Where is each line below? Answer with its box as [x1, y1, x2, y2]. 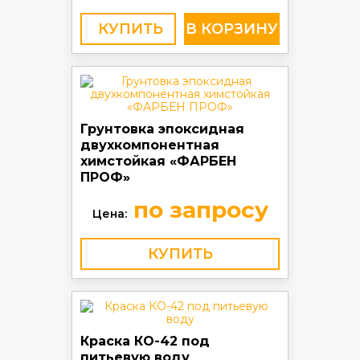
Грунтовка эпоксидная [80, 121, 244, 137]
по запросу [126, 196, 268, 223]
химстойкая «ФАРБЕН [80, 153, 236, 169]
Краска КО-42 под [80, 333, 210, 349]
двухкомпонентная [80, 137, 219, 153]
